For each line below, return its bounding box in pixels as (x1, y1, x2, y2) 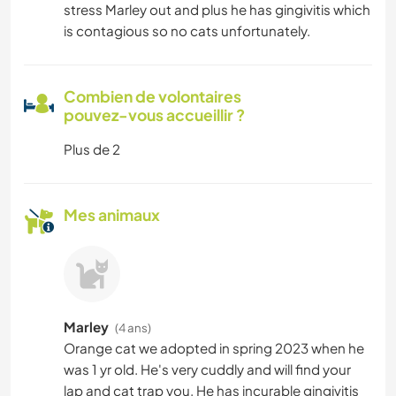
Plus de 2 (64, 140, 120, 157)
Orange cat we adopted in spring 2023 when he (64, 339, 364, 356)
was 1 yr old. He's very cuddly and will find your (64, 360, 351, 377)
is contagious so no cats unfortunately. (64, 21, 310, 39)
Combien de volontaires (64, 86, 241, 106)
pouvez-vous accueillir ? (64, 104, 245, 125)
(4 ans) (115, 319, 151, 335)
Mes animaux (64, 204, 160, 225)
